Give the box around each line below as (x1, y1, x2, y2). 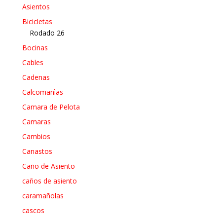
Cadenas (22, 72, 50, 82)
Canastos (22, 146, 52, 156)
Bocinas (22, 42, 48, 52)
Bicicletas (22, 16, 52, 26)
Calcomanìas (22, 87, 63, 97)
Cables (22, 57, 43, 67)
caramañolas (22, 190, 64, 200)
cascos (22, 205, 44, 215)
